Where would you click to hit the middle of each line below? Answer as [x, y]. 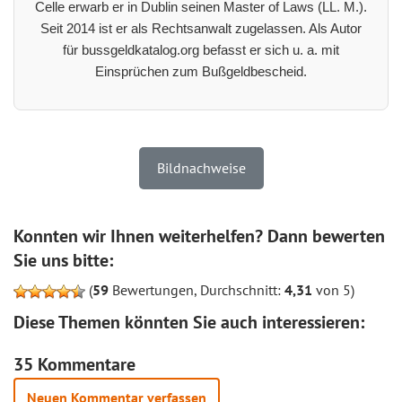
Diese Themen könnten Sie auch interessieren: [189, 322]
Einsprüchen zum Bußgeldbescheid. [201, 71]
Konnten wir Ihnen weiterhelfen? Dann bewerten [199, 236]
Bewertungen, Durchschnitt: [197, 289]
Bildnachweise [201, 167]
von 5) [333, 289]
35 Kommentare [74, 364]
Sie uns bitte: [63, 260]
